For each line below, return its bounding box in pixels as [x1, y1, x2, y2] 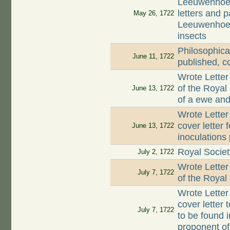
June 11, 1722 [132, 52, 174, 61]
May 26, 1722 [133, 9, 174, 17]
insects [178, 31, 207, 42]
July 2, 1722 [137, 148, 174, 156]
